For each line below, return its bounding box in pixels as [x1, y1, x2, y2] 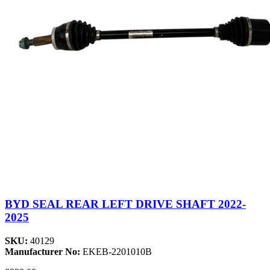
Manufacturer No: [5, 246, 83, 257]
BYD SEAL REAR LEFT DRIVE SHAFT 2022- [5, 198, 246, 211]
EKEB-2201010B [83, 246, 152, 257]
